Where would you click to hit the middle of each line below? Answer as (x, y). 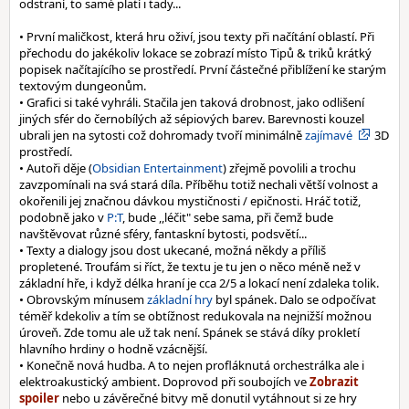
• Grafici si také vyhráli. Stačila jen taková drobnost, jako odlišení (192, 102)
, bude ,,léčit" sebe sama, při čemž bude (228, 217)
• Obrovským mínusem (83, 299)
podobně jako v (63, 217)
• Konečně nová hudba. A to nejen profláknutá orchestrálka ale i (192, 365)
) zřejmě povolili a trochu (289, 168)
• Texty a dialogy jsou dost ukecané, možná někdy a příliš (173, 250)
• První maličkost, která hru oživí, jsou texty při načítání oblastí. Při (197, 37)
